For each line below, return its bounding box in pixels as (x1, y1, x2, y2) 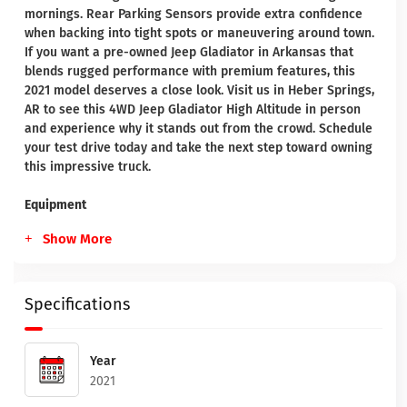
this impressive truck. (25, 159, 151, 174)
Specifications (25, 294, 130, 314)
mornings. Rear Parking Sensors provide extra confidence (25, 6, 362, 22)
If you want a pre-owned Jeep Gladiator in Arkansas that (25, 45, 353, 60)
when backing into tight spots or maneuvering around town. (25, 25, 374, 41)
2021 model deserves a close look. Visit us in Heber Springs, (25, 83, 374, 98)
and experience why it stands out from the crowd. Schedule (25, 121, 372, 136)
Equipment (25, 197, 86, 213)
